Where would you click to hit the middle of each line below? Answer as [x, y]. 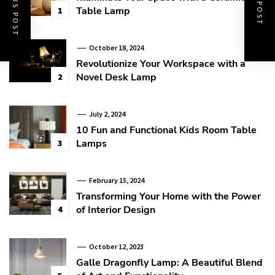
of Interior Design [115, 210]
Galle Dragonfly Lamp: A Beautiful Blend [169, 262]
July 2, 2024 [106, 114]
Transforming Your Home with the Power [168, 196]
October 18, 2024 [115, 47]
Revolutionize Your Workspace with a [161, 64]
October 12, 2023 [115, 246]
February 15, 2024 [116, 180]
